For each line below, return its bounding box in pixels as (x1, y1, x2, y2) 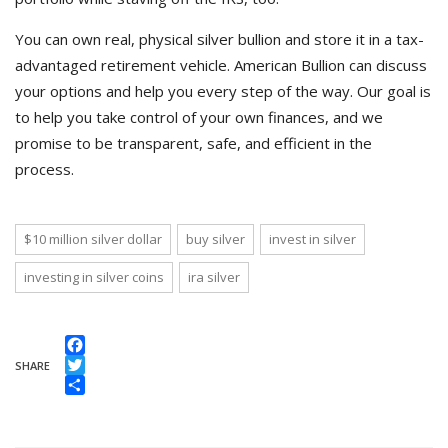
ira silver (188, 268, 240, 286)
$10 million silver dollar (24, 230, 162, 248)
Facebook (65, 352, 131, 372)
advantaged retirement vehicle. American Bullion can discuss (15, 55, 427, 75)
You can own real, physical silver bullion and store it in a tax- (15, 29, 424, 49)
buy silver (186, 230, 245, 248)
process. (15, 159, 74, 179)
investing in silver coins (24, 268, 164, 286)
